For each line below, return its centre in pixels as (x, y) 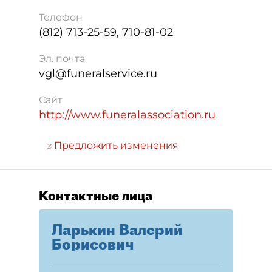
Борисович (93, 244)
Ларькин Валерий (117, 229)
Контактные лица (96, 195)
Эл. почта (62, 59)
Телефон (61, 17)
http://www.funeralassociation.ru (127, 115)
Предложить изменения (115, 145)
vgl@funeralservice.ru (98, 73)
